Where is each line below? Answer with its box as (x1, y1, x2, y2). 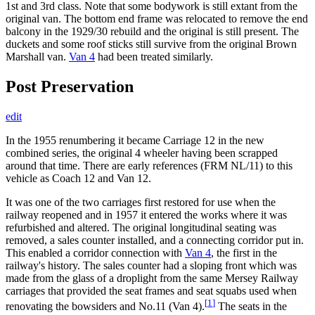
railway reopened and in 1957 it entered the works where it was (6, 208, 287, 221)
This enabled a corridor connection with (6, 246, 185, 259)
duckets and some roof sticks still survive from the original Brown (6, 38, 297, 51)
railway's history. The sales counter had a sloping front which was (6, 259, 297, 271)
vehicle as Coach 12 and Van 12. (6, 172, 151, 184)
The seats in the (215, 300, 287, 313)
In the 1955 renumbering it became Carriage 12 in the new (6, 134, 264, 146)
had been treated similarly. (95, 51, 213, 63)
